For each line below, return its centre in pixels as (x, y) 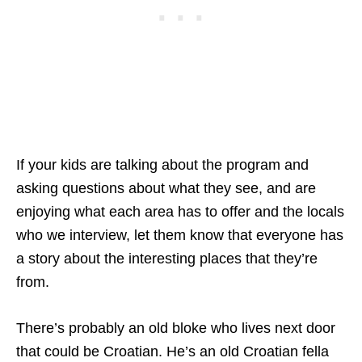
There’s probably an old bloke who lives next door (176, 328)
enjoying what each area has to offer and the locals (180, 212)
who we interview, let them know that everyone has (180, 236)
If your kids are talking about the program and (162, 165)
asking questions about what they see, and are (166, 189)
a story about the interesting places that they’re (167, 259)
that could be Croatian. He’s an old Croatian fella (173, 352)
